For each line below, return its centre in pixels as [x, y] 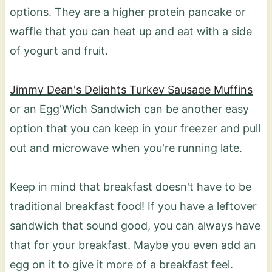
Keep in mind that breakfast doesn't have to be [130, 186]
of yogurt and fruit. [59, 50]
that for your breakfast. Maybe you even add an [133, 245]
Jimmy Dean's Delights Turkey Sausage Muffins [131, 89]
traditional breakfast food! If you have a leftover [133, 206]
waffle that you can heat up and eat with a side [131, 31]
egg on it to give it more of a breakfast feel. [123, 264]
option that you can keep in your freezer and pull [135, 128]
